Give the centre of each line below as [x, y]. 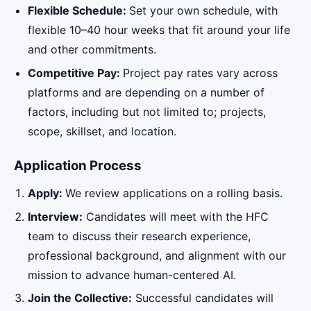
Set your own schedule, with [203, 10]
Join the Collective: [80, 298]
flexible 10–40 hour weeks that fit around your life [159, 30]
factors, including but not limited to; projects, [147, 111]
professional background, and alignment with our [157, 255]
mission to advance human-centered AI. [132, 275]
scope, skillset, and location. [104, 131]
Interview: [55, 216]
